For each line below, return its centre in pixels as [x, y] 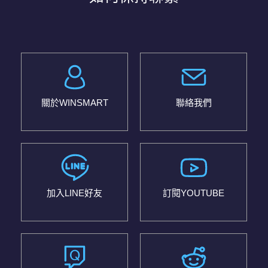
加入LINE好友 [74, 193]
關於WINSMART [74, 102]
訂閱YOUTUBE [194, 193]
